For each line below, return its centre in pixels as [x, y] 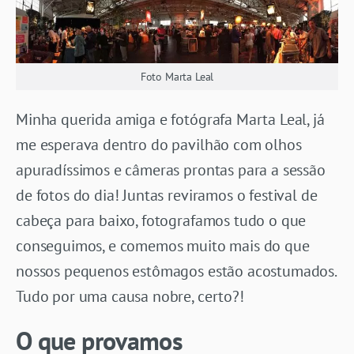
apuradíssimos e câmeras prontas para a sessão [171, 169]
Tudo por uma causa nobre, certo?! [130, 296]
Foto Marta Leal [177, 76]
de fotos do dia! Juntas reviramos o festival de [167, 195]
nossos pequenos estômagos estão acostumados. [176, 271]
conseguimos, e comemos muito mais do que [163, 245]
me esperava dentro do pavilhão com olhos [159, 144]
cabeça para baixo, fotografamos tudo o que [161, 220]
